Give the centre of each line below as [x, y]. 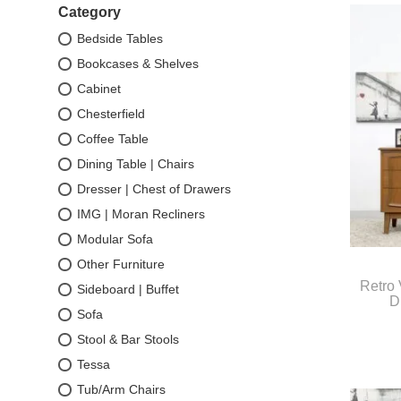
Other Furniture [121, 264]
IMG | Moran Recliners [141, 214]
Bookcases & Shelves [138, 64]
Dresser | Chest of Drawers [154, 189]
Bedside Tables [120, 39]
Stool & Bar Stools [128, 340]
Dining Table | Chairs [136, 164]
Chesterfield [111, 114]
